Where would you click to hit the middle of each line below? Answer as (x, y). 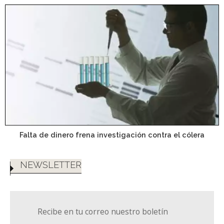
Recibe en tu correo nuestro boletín (103, 211)
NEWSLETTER (51, 164)
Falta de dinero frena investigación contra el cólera (112, 135)
